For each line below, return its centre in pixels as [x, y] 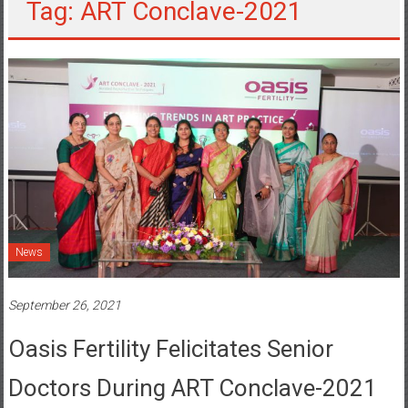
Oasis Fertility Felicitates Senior [170, 348]
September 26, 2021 [64, 305]
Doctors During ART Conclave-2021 [192, 388]
